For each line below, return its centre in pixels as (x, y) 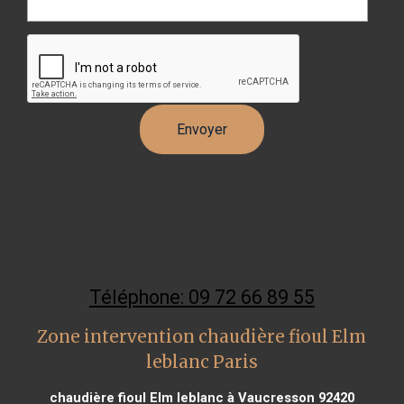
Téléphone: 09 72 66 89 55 (202, 297)
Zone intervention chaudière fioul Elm (202, 336)
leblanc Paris (202, 362)
